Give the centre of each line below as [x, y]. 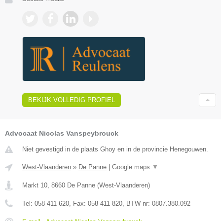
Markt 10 [35, 185]
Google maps [132, 167]
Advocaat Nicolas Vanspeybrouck [62, 133]
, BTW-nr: [137, 204]
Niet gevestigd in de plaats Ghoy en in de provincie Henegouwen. [115, 149]
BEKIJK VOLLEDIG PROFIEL [72, 100]
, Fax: [78, 204]
